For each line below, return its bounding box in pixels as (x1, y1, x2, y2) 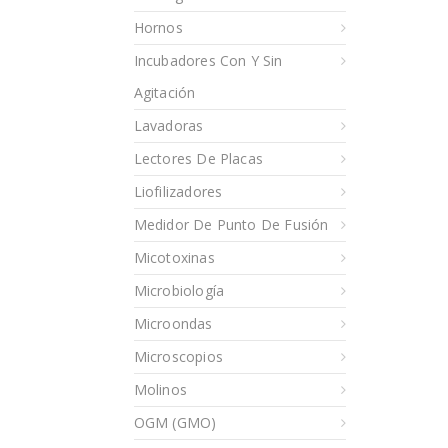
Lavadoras (133, 115, 204, 135)
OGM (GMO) (133, 412, 217, 432)
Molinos (133, 379, 187, 399)
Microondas (133, 313, 213, 333)
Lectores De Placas (133, 148, 264, 168)
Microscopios (133, 346, 223, 366)
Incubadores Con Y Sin (133, 50, 283, 70)
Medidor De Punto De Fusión (133, 214, 329, 234)
